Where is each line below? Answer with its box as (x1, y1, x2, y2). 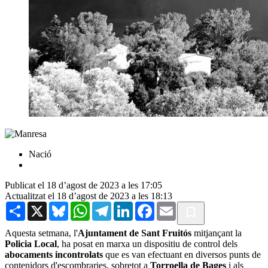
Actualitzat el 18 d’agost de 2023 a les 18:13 (5, 190, 172, 201)
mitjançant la (191, 227, 242, 238)
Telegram (111, 200, 147, 211)
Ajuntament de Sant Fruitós (78, 227, 191, 238)
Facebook (154, 200, 191, 211)
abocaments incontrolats (5, 249, 103, 260)
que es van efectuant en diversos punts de (103, 249, 261, 260)
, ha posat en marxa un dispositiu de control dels (57, 238, 237, 249)
